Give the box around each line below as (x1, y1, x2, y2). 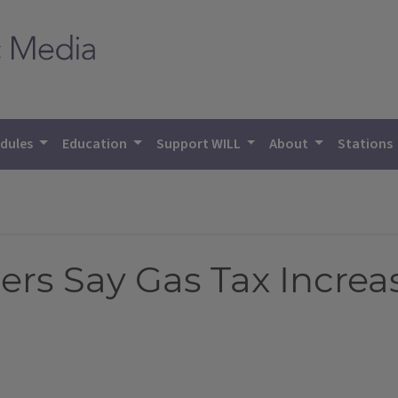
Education (62, 134, 131, 154)
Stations (338, 134, 396, 154)
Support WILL (155, 134, 243, 154)
